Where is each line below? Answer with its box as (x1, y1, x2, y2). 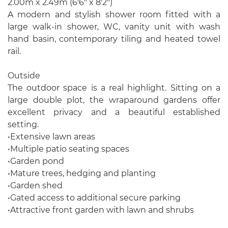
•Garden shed (8, 181, 63, 190)
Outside (8, 71, 40, 80)
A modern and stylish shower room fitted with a (8, 10, 220, 19)
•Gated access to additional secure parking (8, 193, 181, 203)
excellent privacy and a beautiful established (8, 107, 220, 117)
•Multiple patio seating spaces (8, 144, 129, 154)
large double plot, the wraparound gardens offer (8, 95, 220, 105)
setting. (8, 120, 39, 129)
